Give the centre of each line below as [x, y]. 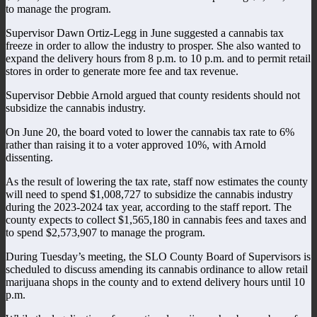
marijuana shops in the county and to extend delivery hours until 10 [155, 282]
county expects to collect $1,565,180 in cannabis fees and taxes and [156, 219]
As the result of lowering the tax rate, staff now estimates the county [157, 181]
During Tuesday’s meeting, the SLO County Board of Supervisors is [158, 256]
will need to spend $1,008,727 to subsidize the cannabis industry [149, 194]
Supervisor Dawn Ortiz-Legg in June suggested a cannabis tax [145, 33]
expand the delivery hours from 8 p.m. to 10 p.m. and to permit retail [158, 58]
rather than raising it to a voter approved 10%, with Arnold [136, 144]
